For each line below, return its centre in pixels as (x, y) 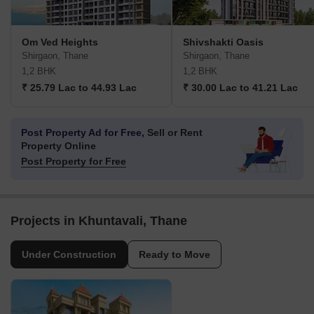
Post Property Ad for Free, (83, 133)
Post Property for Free (74, 162)
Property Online (59, 146)
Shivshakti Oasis (223, 42)
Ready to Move (175, 255)
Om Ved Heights (60, 42)
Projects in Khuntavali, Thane (99, 221)
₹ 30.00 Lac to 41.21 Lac (240, 88)
